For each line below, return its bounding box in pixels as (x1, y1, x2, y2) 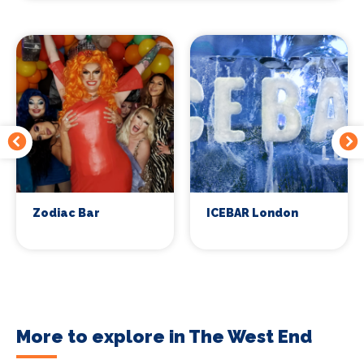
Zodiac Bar (32, 206, 100, 219)
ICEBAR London (206, 206, 298, 219)
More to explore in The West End (16, 325, 312, 347)
